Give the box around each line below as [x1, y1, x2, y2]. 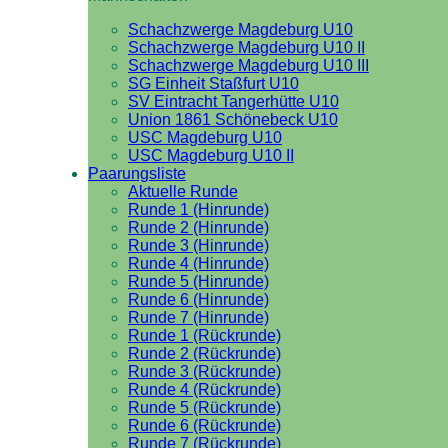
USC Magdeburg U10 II [127, 147, 294, 164]
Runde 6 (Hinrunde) [127, 291, 269, 308]
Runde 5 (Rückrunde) [127, 399, 281, 416]
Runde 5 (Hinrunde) [127, 273, 269, 290]
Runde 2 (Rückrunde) [127, 345, 281, 362]
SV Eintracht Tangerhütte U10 [127, 93, 339, 110]
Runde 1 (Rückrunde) [127, 327, 281, 344]
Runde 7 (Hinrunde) [127, 309, 269, 326]
